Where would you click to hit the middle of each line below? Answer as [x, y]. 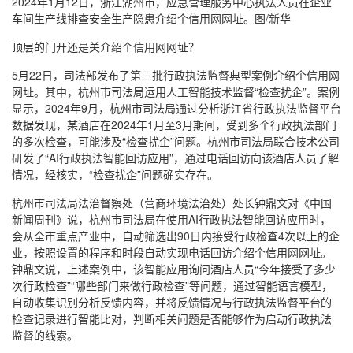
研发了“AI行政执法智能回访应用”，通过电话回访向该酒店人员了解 [175, 157]
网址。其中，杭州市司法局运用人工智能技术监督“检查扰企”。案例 [176, 91]
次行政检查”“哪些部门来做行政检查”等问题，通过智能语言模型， [172, 285]
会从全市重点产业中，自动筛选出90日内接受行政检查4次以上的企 [176, 235]
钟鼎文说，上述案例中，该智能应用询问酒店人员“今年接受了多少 [174, 268]
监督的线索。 [45, 334]
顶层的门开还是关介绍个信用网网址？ [106, 46]
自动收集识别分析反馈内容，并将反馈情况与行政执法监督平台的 [172, 301]
